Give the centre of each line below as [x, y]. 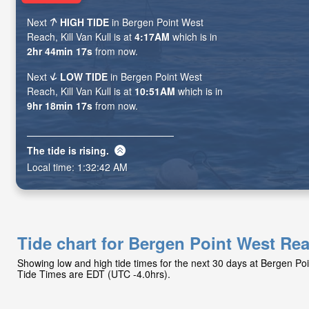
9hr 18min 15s [60, 106]
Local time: [52, 167]
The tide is [53, 150]
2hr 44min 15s [60, 51]
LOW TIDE [84, 77]
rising [93, 150]
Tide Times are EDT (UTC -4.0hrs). [94, 273]
